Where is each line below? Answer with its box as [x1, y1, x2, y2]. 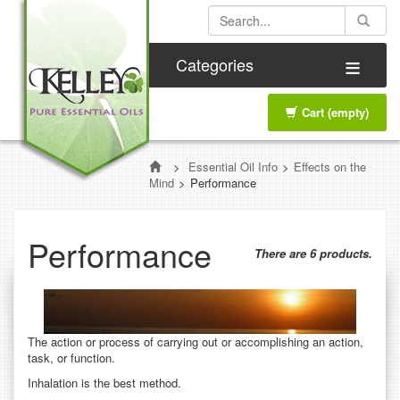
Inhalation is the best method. [28, 373, 181, 391]
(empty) [328, 104, 369, 121]
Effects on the [294, 158, 366, 175]
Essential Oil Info [188, 158, 278, 175]
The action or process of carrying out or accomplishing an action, [28, 332, 363, 350]
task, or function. [28, 348, 115, 366]
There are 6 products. [254, 245, 372, 262]
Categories [176, 53, 254, 76]
